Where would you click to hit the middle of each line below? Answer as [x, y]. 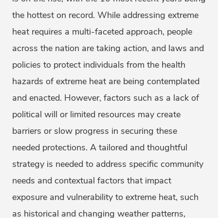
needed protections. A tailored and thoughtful [100, 148]
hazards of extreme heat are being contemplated [106, 82]
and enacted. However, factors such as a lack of [106, 98]
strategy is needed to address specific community [108, 164]
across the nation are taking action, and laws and [108, 48]
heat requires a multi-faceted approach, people [102, 32]
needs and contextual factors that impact [92, 181]
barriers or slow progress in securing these [95, 131]
